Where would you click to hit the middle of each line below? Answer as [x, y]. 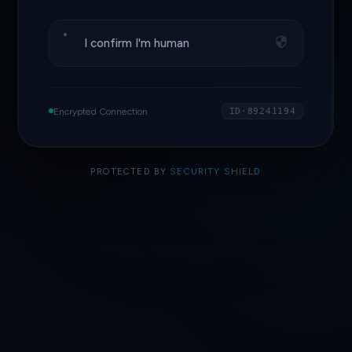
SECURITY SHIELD [216, 171]
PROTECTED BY [130, 171]
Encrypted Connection [100, 111]
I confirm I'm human [137, 44]
